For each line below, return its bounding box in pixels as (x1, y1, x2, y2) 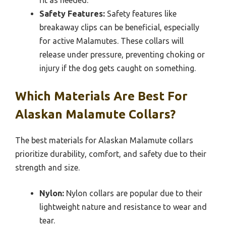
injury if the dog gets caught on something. (39, 63, 196, 73)
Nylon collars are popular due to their (64, 188, 202, 198)
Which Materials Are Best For (15, 89, 188, 103)
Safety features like (105, 9, 177, 18)
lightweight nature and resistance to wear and (39, 202, 207, 211)
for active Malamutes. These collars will (39, 36, 184, 45)
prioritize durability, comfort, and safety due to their (15, 149, 206, 158)
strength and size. (15, 162, 80, 172)
